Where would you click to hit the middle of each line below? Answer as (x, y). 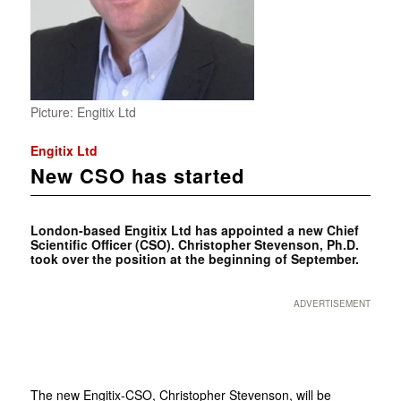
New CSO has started (137, 175)
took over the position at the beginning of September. (194, 258)
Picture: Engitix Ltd (83, 111)
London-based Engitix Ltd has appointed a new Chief (194, 230)
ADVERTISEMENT (333, 303)
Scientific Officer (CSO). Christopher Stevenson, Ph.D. (194, 244)
